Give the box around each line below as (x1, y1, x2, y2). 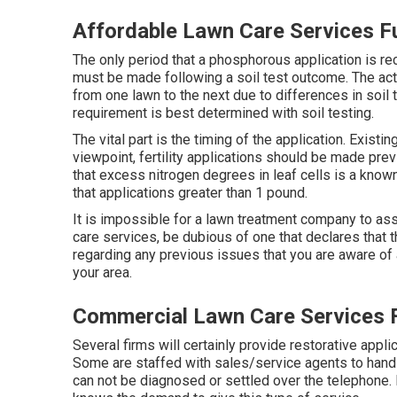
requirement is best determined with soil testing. (73, 104, 374, 121)
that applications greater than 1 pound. (73, 183, 307, 201)
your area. (73, 263, 132, 281)
